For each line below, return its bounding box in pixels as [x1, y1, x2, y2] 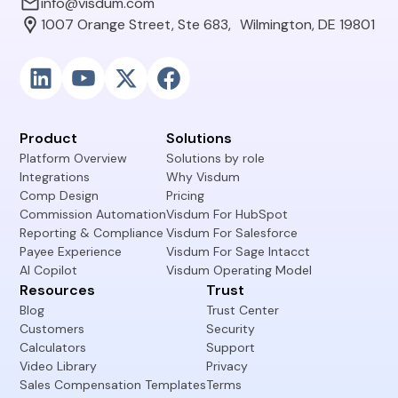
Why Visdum [166, 169, 241, 185]
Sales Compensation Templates [20, 377, 207, 393]
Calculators [20, 339, 87, 355]
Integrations [20, 169, 91, 185]
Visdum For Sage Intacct [166, 243, 311, 259]
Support [206, 339, 256, 355]
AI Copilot [20, 262, 78, 278]
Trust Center [206, 302, 280, 318]
